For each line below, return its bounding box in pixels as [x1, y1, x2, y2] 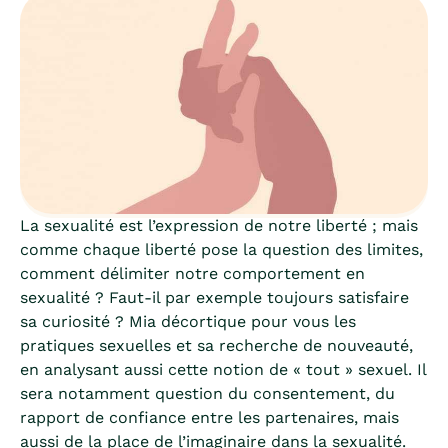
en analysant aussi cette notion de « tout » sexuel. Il [20, 360, 426, 379]
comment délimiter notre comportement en [20, 264, 365, 283]
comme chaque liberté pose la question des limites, [20, 240, 423, 259]
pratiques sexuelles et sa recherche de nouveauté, [20, 336, 413, 355]
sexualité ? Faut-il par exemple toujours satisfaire [20, 288, 409, 307]
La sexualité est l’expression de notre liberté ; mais [20, 216, 418, 235]
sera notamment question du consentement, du [20, 384, 395, 403]
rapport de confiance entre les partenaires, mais [20, 408, 399, 427]
